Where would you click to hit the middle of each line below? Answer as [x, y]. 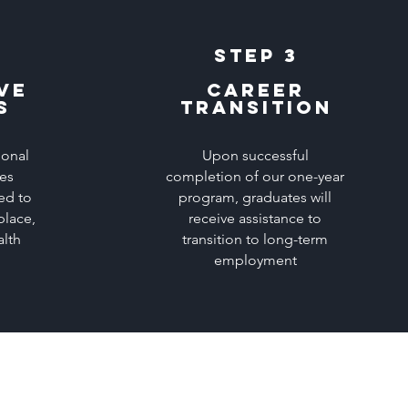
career [256, 90]
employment [255, 260]
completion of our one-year [255, 176]
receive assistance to [255, 218]
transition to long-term [255, 239]
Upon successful [255, 155]
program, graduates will [255, 197]
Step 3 [256, 55]
